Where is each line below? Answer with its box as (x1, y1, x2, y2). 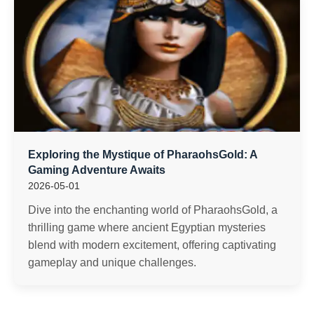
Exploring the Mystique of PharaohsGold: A (28, 149, 257, 161)
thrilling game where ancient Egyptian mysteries (28, 221, 266, 233)
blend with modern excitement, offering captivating (28, 239, 276, 251)
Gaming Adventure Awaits (28, 164, 165, 176)
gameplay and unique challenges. (28, 257, 196, 268)
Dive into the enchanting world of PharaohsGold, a (28, 204, 278, 216)
